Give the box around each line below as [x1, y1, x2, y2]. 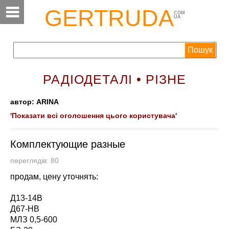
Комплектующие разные [10, 139, 125, 150]
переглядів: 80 [10, 157, 65, 165]
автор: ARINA [10, 98, 59, 106]
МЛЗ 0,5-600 [10, 215, 57, 224]
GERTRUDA [44, 5, 174, 31]
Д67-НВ [10, 204, 39, 213]
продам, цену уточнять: [10, 172, 98, 181]
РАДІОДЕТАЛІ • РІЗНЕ [43, 72, 186, 86]
